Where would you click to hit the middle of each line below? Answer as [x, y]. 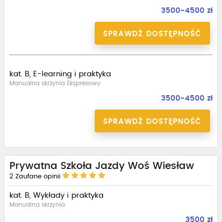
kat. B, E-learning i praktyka [60, 74]
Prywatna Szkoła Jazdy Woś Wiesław [102, 166]
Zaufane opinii [38, 177]
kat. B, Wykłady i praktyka [56, 195]
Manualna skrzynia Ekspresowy [55, 83]
